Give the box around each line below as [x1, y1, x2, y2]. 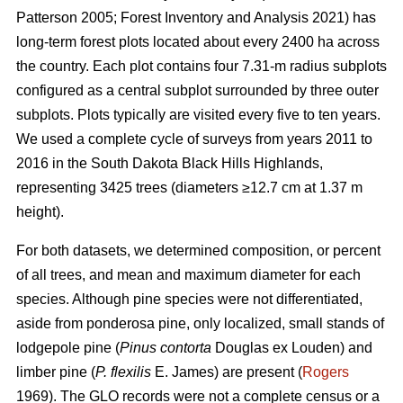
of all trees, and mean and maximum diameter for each [16, 267, 361, 283]
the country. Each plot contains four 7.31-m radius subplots [16, 58, 387, 75]
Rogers [302, 364, 349, 381]
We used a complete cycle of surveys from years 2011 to [16, 131, 372, 148]
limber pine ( [16, 364, 95, 381]
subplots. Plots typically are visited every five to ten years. [16, 107, 381, 123]
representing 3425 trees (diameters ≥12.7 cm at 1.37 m [16, 180, 363, 196]
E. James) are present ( [155, 364, 302, 381]
